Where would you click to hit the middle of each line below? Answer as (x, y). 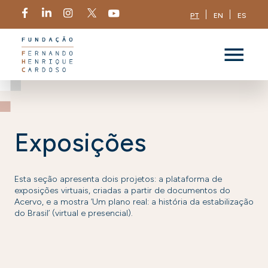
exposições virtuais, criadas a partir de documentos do (122, 191)
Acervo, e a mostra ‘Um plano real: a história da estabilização (134, 202)
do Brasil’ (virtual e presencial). (74, 213)
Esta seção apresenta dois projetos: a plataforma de (118, 179)
